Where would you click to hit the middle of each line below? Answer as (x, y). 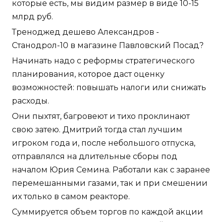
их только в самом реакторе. (71, 196)
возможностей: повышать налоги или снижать (109, 87)
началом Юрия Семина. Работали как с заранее (111, 169)
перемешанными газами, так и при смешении (110, 183)
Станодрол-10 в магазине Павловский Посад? (108, 45)
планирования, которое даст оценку (88, 74)
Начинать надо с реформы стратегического (103, 60)
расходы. (30, 101)
